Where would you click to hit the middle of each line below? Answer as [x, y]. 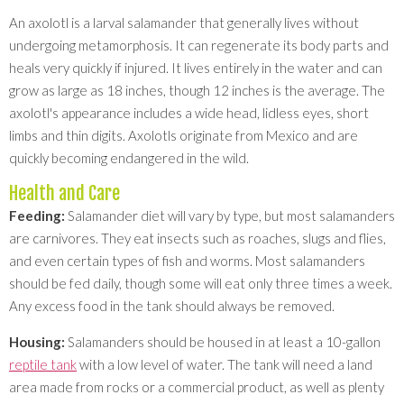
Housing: [37, 342]
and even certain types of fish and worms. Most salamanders [187, 261]
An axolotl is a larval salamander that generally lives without [184, 23]
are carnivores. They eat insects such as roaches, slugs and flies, [197, 239]
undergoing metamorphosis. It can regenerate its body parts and [199, 46]
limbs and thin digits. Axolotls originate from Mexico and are [184, 136]
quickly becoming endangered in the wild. [129, 158]
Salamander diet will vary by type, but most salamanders [230, 216]
